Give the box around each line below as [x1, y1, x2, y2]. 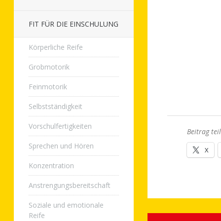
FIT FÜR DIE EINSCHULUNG [29, 19, 118, 29]
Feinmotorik [29, 82, 67, 91]
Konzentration [29, 161, 74, 170]
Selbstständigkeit [29, 102, 82, 111]
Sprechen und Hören [29, 141, 94, 150]
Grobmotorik [29, 62, 70, 72]
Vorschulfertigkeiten [29, 121, 92, 131]
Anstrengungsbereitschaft [29, 181, 110, 190]
